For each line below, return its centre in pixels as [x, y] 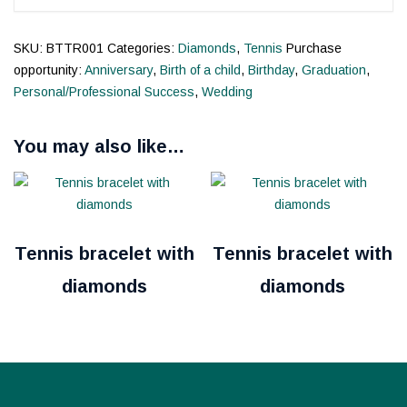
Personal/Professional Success [104, 92]
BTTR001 [75, 48]
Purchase [314, 48]
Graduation [334, 70]
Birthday [271, 70]
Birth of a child [200, 70]
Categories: [143, 48]
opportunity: [49, 70]
